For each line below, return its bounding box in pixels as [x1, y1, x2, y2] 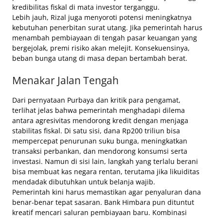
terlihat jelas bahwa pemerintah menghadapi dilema [12, 106, 185, 115]
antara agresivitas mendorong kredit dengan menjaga [12, 116, 188, 126]
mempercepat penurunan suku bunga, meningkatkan [12, 136, 187, 146]
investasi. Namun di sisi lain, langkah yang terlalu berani [12, 157, 198, 166]
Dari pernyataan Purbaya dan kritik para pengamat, [12, 95, 181, 105]
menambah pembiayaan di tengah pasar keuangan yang [12, 33, 197, 43]
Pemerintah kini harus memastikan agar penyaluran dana [12, 187, 201, 197]
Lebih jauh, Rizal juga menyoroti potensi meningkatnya [12, 13, 192, 22]
